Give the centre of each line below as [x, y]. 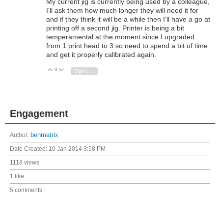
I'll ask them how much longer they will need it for [122, 10]
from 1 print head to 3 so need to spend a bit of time [127, 45]
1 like [17, 176]
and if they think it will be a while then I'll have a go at [128, 19]
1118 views [25, 162]
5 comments [26, 190]
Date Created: [29, 149]
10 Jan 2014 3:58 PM [77, 149]
